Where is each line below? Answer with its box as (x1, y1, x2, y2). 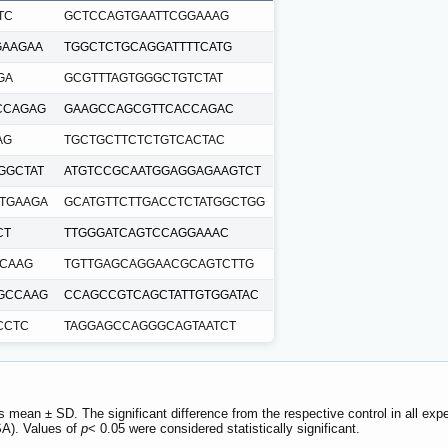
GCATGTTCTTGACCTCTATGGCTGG (64, 194, 265, 209)
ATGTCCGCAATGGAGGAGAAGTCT (64, 163, 261, 178)
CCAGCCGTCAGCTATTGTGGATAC (64, 287, 259, 302)
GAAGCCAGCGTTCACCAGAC (64, 101, 234, 116)
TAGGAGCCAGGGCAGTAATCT (64, 318, 236, 333)
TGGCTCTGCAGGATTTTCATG (64, 39, 232, 54)
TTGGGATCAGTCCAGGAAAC (64, 225, 229, 240)
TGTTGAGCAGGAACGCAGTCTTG (64, 256, 254, 271)
